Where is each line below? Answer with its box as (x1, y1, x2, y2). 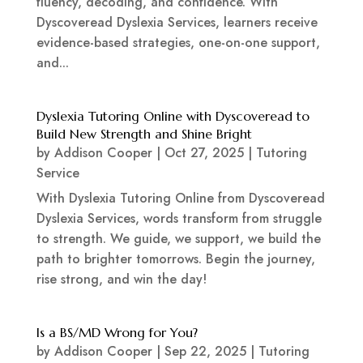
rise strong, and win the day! (36, 270, 207, 289)
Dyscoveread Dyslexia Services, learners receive (36, 13, 318, 32)
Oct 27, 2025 (164, 143, 244, 163)
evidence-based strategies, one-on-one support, (36, 33, 320, 53)
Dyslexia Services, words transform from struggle (36, 209, 322, 228)
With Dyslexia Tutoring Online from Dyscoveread (36, 189, 325, 208)
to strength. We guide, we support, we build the (36, 229, 321, 249)
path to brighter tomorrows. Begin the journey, (36, 250, 315, 269)
